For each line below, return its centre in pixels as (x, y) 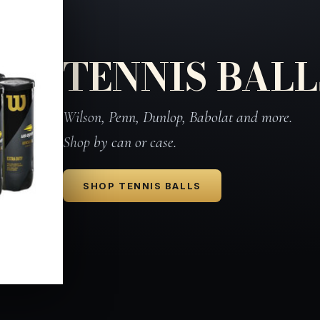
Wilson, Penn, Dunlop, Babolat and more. (178, 117)
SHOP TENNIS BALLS (142, 186)
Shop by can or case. (120, 142)
